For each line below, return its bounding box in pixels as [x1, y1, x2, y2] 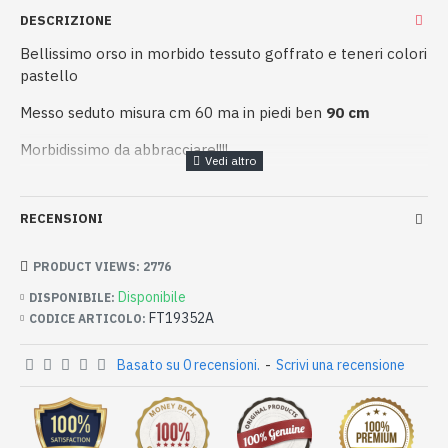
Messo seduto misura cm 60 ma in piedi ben [20, 103, 326, 122]
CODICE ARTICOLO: [29, 310, 146, 326]
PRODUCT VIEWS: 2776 [33, 258, 171, 274]
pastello [20, 66, 78, 85]
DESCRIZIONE [20, 12, 112, 29]
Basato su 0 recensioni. [117, 356, 260, 374]
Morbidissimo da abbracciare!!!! [20, 140, 228, 159]
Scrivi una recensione [276, 356, 405, 374]
